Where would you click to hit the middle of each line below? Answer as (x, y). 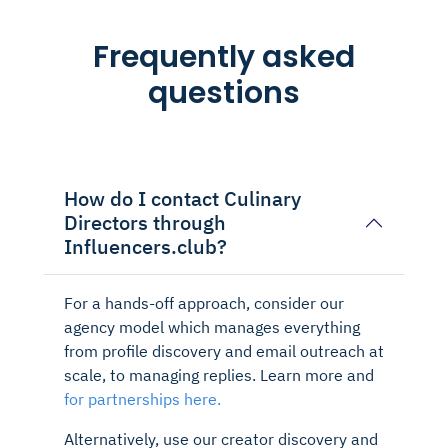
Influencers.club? (145, 246)
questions (224, 92)
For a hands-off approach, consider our (204, 302)
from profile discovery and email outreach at (224, 350)
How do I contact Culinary (182, 198)
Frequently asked (224, 56)
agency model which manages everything (212, 326)
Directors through (145, 222)
